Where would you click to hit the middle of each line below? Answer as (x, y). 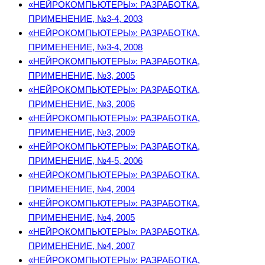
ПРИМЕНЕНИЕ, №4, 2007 (82, 246)
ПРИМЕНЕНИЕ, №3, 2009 (82, 132)
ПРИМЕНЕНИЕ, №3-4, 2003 (85, 19)
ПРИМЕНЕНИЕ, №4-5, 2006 (85, 161)
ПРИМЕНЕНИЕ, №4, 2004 (82, 189)
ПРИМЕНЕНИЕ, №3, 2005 (82, 76)
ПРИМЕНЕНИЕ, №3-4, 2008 (85, 47)
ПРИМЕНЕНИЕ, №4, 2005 (82, 218)
